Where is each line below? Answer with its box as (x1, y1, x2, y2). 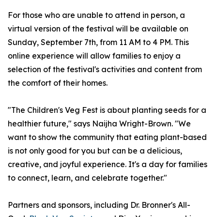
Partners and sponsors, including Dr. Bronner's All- (8, 200, 190, 210)
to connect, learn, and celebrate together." (8, 173, 167, 183)
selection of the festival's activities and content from (8, 64, 202, 75)
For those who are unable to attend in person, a (8, 10, 185, 20)
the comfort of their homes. (8, 78, 108, 88)
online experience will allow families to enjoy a (8, 51, 181, 61)
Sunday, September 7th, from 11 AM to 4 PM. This (8, 37, 189, 47)
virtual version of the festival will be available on (8, 24, 188, 34)
